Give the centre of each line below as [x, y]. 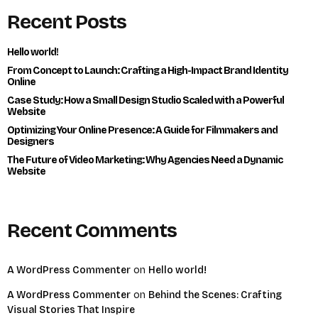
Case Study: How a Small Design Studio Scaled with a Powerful [146, 101]
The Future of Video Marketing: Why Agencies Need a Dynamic [145, 160]
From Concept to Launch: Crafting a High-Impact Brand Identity [148, 71]
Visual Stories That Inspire [71, 310]
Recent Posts [67, 22]
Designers [31, 142]
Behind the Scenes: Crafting [215, 295]
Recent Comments [92, 231]
